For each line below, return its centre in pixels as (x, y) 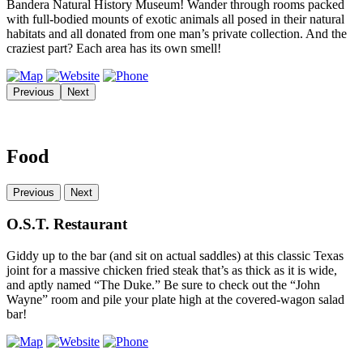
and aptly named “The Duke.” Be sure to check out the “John (163, 285)
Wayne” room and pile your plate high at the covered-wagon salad (175, 300)
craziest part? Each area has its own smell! (114, 48)
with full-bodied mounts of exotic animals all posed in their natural (175, 19)
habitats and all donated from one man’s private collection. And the (177, 33)
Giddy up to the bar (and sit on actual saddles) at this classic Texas (175, 256)
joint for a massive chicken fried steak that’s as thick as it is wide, (172, 271)
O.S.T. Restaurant (67, 224)
